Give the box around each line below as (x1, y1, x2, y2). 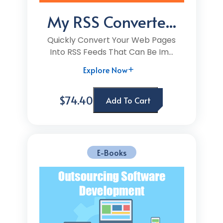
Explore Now (83, 64, 127, 75)
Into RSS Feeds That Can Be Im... (50, 46, 173, 58)
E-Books (97, 147, 126, 158)
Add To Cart (106, 95, 151, 106)
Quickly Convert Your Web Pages (47, 34, 176, 46)
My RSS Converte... (47, 10, 176, 32)
